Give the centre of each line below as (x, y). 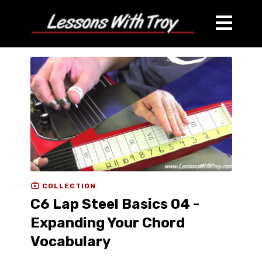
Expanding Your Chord (107, 223)
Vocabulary (70, 242)
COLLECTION (68, 186)
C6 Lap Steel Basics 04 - (115, 204)
